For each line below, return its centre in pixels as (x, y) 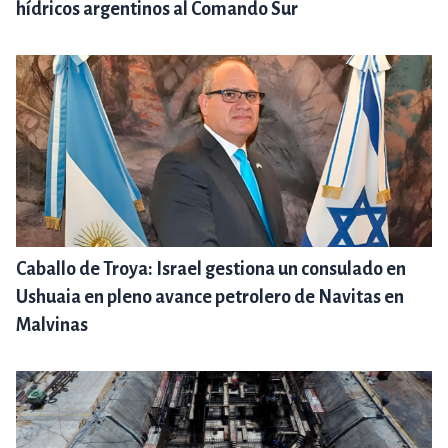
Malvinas (52, 325)
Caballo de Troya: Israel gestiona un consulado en (211, 269)
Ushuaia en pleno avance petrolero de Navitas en (210, 297)
